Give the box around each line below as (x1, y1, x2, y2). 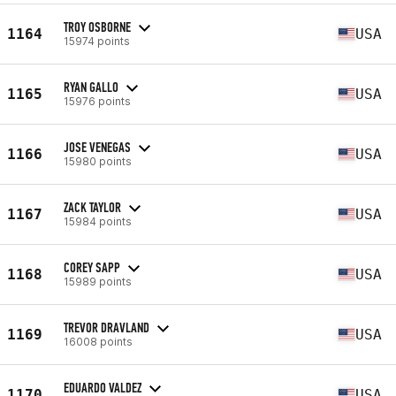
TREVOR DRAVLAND (64, 318, 149, 336)
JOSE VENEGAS (64, 138, 131, 156)
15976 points (64, 94, 131, 108)
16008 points (64, 334, 133, 348)
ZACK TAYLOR (64, 198, 121, 216)
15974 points (64, 34, 130, 48)
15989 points (64, 274, 132, 288)
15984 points (64, 214, 132, 228)
